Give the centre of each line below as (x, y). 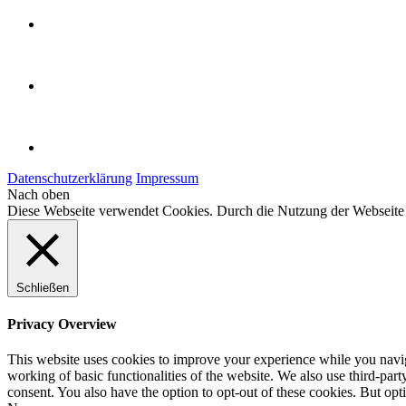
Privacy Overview (62, 324)
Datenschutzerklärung (70, 178)
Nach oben (39, 194)
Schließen (43, 287)
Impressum (167, 178)
